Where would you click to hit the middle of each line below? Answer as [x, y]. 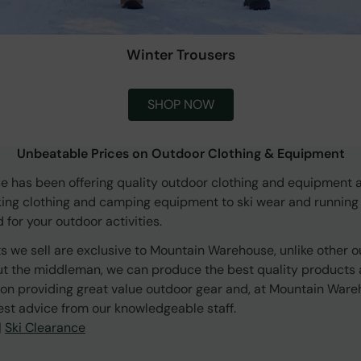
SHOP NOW [180, 105]
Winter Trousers [180, 55]
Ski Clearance [45, 328]
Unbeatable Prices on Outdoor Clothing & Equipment [180, 154]
